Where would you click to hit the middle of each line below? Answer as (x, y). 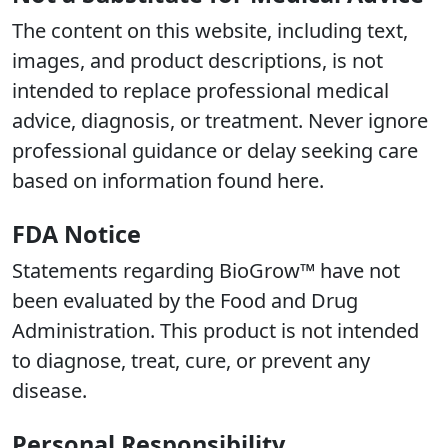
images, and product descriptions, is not (197, 60)
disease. (49, 390)
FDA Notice (76, 234)
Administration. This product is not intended (215, 330)
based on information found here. (168, 180)
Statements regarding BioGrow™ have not (206, 270)
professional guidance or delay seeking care (215, 150)
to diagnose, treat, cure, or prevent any (191, 360)
